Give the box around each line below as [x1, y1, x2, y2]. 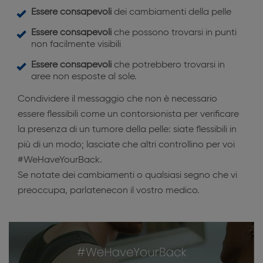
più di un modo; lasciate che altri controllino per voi [18, 140, 235, 150]
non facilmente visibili [31, 40, 121, 49]
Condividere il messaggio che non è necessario [18, 95, 217, 104]
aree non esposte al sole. [31, 72, 137, 82]
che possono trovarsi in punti [114, 28, 237, 38]
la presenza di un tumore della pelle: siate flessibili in [18, 125, 237, 134]
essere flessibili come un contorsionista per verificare [18, 110, 239, 119]
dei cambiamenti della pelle [114, 8, 231, 17]
